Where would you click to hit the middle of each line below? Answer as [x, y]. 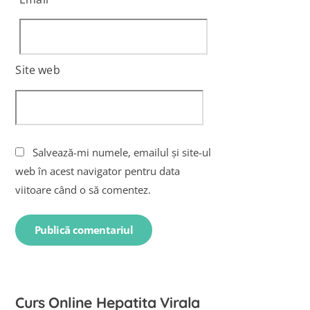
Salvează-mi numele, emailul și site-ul [122, 152]
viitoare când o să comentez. [83, 189]
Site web [38, 70]
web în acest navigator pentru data [98, 171]
